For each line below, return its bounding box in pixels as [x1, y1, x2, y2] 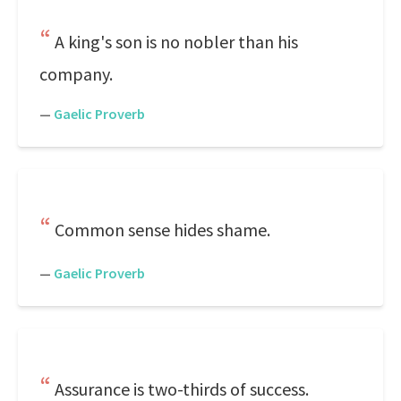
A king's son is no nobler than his [55, 30, 298, 53]
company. [39, 63, 113, 85]
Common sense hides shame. [55, 218, 270, 241]
